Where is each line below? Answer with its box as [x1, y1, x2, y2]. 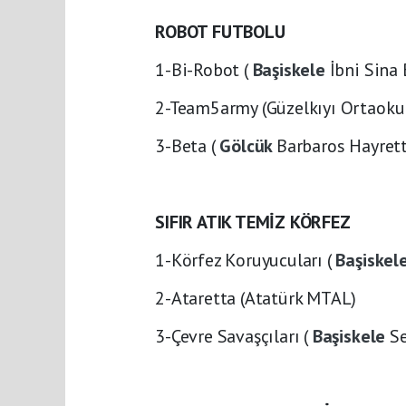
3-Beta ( [155, 134, 220, 158]
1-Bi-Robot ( [155, 58, 253, 82]
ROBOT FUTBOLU [155, 20, 285, 43]
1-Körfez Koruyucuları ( [155, 248, 336, 272]
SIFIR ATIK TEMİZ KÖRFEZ [155, 210, 351, 234]
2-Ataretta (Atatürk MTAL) [155, 286, 357, 310]
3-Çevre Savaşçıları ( [155, 324, 313, 348]
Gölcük [219, 134, 277, 158]
